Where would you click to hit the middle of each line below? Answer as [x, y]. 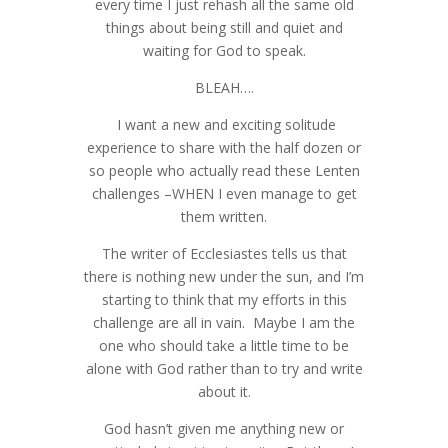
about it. [224, 391]
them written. [224, 216]
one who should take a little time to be [224, 345]
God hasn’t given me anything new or [224, 428]
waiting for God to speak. [224, 50]
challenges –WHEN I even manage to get [224, 193]
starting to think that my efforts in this [224, 299]
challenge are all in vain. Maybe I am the [224, 322]
